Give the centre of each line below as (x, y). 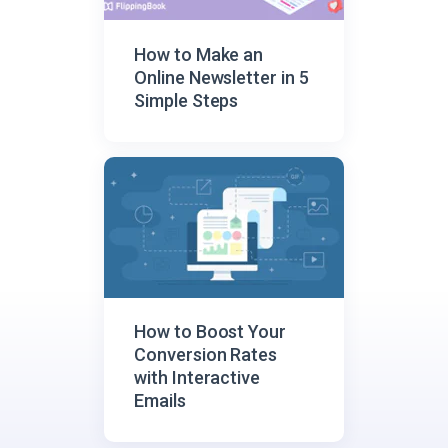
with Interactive (197, 378)
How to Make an (199, 54)
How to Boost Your (210, 332)
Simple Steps (186, 100)
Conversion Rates (206, 355)
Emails (160, 401)
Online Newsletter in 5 (221, 77)
